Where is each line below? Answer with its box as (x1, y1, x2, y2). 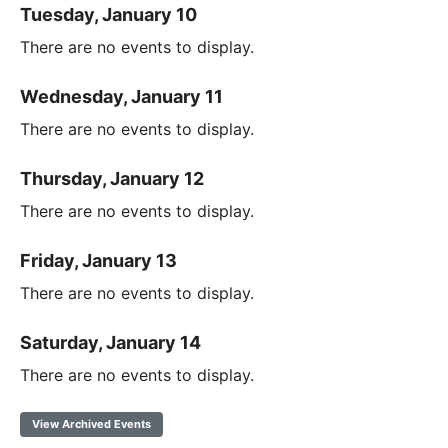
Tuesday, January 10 (20, 3, 197, 25)
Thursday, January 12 (20, 167, 204, 189)
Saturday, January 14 (20, 331, 201, 353)
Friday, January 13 (20, 249, 177, 271)
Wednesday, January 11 (20, 85, 223, 107)
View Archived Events (32, 416, 151, 431)
